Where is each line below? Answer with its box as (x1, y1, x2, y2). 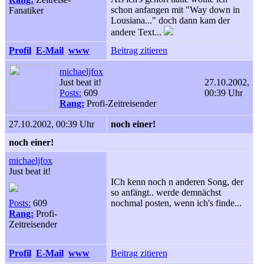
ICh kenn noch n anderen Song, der (111, 177, 243, 187)
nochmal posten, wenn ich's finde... (111, 198, 242, 208)
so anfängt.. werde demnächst (111, 187, 221, 197)
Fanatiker (9, 5, 44, 15)
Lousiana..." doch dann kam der (111, 15, 230, 25)
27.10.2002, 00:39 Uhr (9, 119, 94, 129)
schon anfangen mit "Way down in (111, 5, 240, 15)
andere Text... (111, 27, 164, 37)
